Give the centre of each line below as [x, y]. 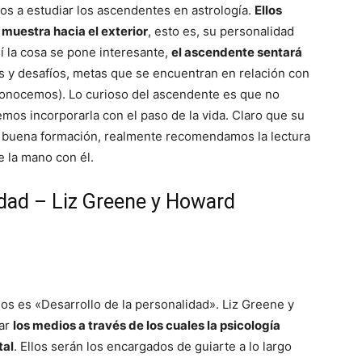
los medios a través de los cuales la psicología [147, 325]
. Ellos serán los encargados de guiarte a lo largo [153, 346]
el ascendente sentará [237, 52]
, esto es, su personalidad [221, 31]
